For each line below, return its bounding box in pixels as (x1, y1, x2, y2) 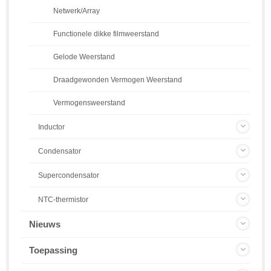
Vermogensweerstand (53, 98, 125, 106)
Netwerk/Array (53, 6, 100, 15)
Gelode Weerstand (53, 52, 115, 60)
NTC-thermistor (38, 195, 88, 204)
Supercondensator (38, 171, 99, 180)
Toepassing (29, 244, 77, 255)
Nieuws (29, 218, 60, 229)
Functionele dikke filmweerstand (53, 29, 159, 38)
